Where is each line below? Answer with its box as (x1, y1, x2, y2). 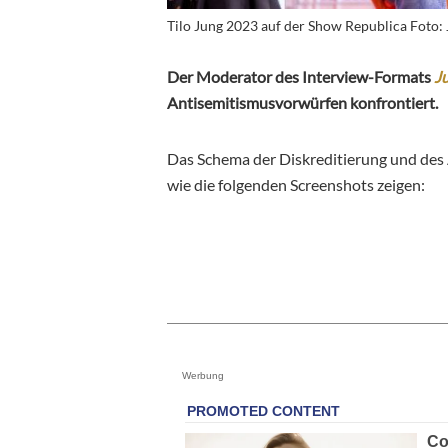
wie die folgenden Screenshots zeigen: (167, 174, 425, 194)
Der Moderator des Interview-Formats (167, 66, 434, 86)
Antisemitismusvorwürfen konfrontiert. (167, 92, 438, 112)
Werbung (182, 369, 224, 381)
